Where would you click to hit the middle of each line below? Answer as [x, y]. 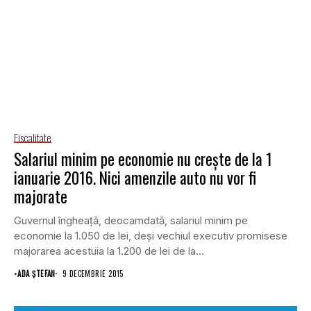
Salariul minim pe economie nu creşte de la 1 [143, 159]
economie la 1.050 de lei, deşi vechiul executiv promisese [151, 235]
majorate [41, 196]
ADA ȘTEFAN [36, 273]
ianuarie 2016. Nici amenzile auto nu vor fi [135, 177]
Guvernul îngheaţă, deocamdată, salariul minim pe [131, 220]
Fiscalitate [33, 137]
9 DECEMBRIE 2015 [93, 273]
